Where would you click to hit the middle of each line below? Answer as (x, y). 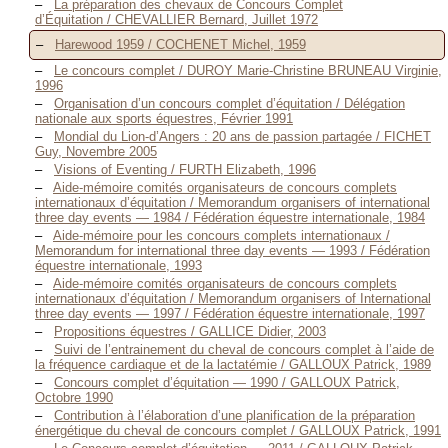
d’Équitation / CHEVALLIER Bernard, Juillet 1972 (176, 19)
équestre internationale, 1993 (118, 265)
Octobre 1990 (74, 397)
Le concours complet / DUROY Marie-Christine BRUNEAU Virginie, (248, 70)
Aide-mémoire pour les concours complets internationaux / (221, 235)
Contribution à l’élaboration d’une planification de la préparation (234, 415)
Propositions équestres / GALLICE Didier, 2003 (190, 331)
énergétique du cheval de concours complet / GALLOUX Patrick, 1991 (238, 430)
